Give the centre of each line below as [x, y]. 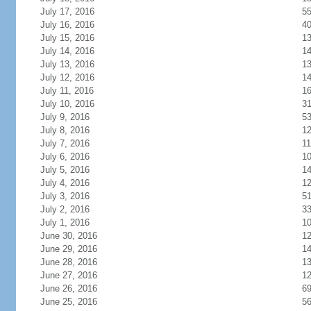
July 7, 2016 [65, 143]
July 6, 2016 [65, 157]
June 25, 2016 [68, 302]
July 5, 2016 [65, 170]
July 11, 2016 [67, 91]
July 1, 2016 [65, 222]
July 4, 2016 [65, 183]
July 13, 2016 [67, 64]
